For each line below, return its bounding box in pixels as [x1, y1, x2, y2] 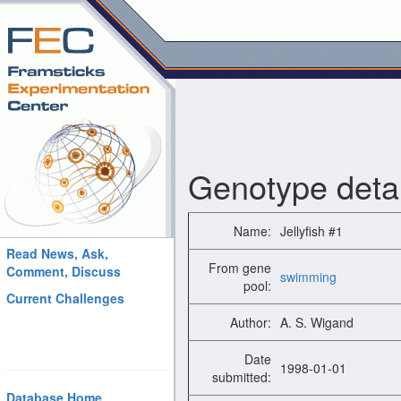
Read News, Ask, [6, 244, 108, 262]
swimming [280, 268, 337, 286]
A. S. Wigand [280, 313, 354, 331]
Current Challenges [6, 289, 124, 307]
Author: [230, 313, 271, 331]
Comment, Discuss [6, 262, 121, 280]
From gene [209, 259, 271, 277]
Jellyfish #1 [280, 222, 343, 240]
